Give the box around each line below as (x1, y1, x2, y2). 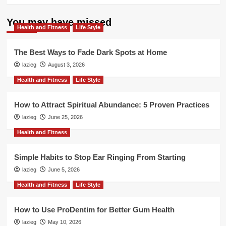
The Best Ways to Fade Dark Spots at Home (14, 47, 167, 56)
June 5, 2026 (47, 166, 80, 173)
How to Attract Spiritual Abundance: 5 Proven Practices (14, 100, 209, 109)
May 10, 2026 (47, 218, 81, 225)
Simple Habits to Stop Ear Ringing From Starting (14, 152, 186, 161)
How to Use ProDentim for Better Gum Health (14, 205, 175, 214)
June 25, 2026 (47, 114, 83, 120)
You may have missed (6, 16, 111, 28)
